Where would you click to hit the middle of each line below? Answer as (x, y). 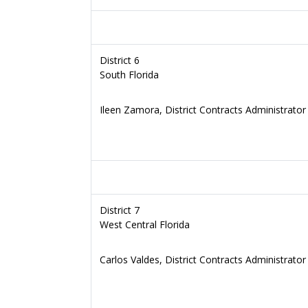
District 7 (120, 210)
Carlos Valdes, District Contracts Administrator (203, 260)
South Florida (129, 75)
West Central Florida (145, 224)
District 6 (120, 60)
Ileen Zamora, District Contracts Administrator (203, 110)
